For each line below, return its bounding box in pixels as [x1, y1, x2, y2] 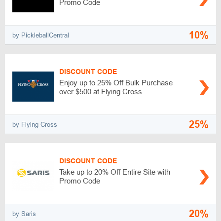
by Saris [12, 210, 36, 218]
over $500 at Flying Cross [59, 87, 142, 96]
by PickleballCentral [12, 31, 69, 39]
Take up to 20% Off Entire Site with [59, 168, 170, 176]
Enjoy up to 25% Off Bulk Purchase [59, 78, 173, 87]
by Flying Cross [12, 120, 57, 128]
